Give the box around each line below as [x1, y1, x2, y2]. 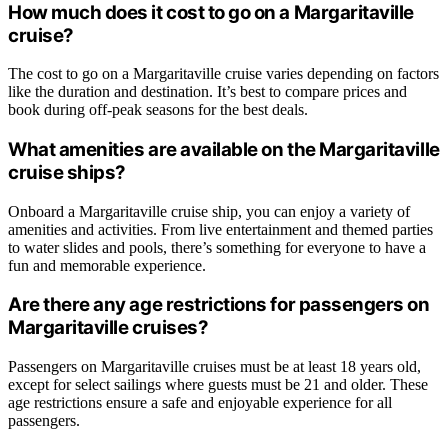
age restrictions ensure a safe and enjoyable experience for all [8, 394, 392, 412]
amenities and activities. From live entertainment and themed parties [8, 220, 433, 238]
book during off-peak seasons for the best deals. [8, 101, 308, 119]
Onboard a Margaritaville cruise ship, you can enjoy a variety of [8, 202, 410, 220]
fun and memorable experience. [8, 256, 206, 274]
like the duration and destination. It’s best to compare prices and [8, 83, 407, 101]
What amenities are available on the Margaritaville [8, 137, 440, 161]
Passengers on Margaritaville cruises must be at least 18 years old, [8, 358, 421, 376]
